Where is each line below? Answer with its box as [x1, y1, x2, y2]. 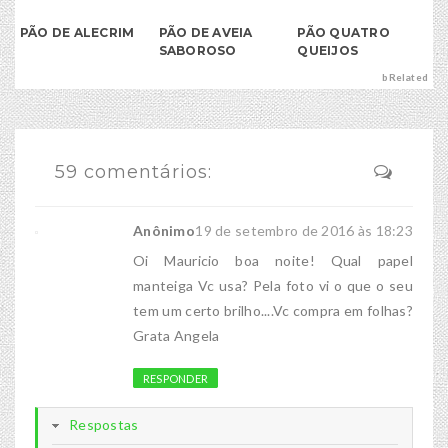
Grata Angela [133, 327, 220, 345]
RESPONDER [143, 372, 208, 386]
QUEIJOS [297, 43, 359, 59]
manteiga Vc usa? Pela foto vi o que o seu [133, 277, 413, 295]
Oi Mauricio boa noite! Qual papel [133, 252, 413, 270]
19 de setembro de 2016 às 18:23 [195, 222, 413, 240]
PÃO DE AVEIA [158, 25, 253, 41]
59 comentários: [55, 161, 212, 184]
